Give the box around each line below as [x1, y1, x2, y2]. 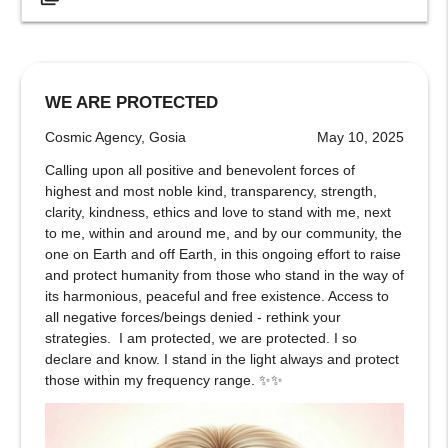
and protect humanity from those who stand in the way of [44, 266, 404, 283]
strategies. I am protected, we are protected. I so [44, 329, 357, 346]
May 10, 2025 [316, 128, 404, 145]
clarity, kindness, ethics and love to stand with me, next [44, 203, 391, 220]
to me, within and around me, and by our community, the [44, 224, 402, 241]
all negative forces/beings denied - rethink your [44, 308, 341, 325]
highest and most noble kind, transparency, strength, [44, 182, 377, 199]
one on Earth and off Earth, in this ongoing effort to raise [44, 245, 401, 262]
